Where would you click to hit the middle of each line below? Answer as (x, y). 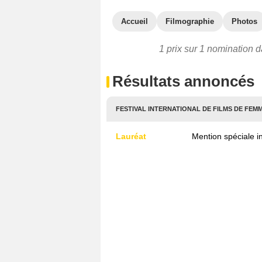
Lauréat (131, 136)
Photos (244, 21)
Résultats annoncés (183, 81)
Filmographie (190, 21)
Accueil (135, 21)
